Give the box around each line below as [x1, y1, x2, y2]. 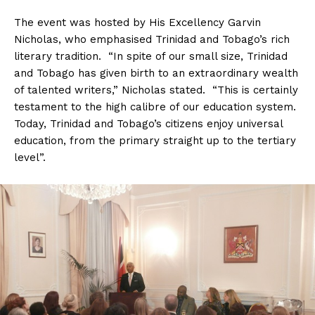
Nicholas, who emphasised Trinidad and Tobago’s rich [14, 33, 290, 46]
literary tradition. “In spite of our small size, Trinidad [14, 50, 288, 63]
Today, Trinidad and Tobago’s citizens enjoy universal [14, 117, 283, 131]
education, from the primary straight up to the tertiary [14, 134, 296, 148]
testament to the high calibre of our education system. [14, 101, 296, 114]
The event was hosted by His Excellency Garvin [14, 16, 261, 30]
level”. [14, 151, 46, 165]
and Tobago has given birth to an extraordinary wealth [14, 67, 298, 80]
